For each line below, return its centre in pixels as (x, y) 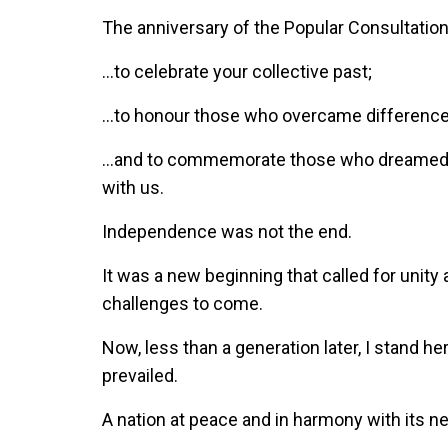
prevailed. (140, 376)
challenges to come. (182, 304)
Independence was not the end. (227, 232)
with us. (133, 188)
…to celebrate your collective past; (237, 72)
